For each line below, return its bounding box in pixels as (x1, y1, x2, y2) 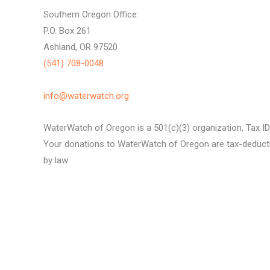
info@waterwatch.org (43, 90, 129, 101)
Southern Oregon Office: (43, 9, 139, 20)
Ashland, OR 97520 (43, 42, 118, 53)
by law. (43, 154, 72, 166)
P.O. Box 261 (43, 25, 93, 37)
